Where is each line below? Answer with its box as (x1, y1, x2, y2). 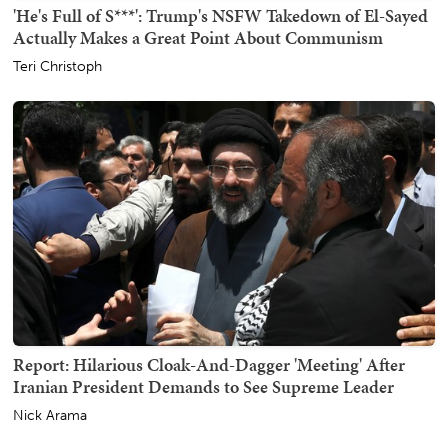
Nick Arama (13, 406, 87, 424)
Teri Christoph (13, 57, 102, 75)
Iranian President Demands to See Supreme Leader (13, 373, 394, 399)
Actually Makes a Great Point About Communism (13, 24, 383, 50)
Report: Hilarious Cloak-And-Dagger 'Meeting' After (13, 351, 405, 377)
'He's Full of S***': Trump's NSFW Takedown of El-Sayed (13, 2, 428, 28)
